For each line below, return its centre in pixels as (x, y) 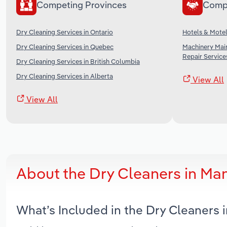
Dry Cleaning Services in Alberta (65, 76)
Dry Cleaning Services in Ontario (65, 32)
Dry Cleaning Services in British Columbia (78, 61)
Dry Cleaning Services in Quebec (65, 46)
